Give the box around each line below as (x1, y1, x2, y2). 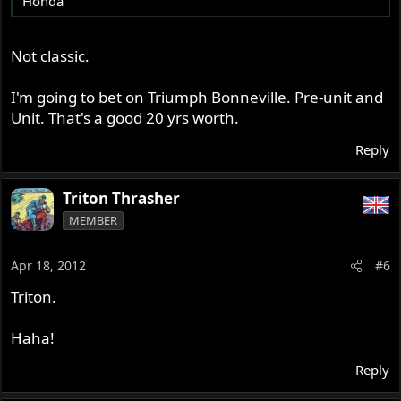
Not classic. (11, 45, 90, 66)
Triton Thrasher (63, 187, 181, 209)
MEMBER (69, 211, 118, 228)
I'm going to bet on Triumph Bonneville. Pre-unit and (11, 86, 384, 107)
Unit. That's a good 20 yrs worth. (11, 107, 240, 128)
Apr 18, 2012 (11, 257, 87, 275)
